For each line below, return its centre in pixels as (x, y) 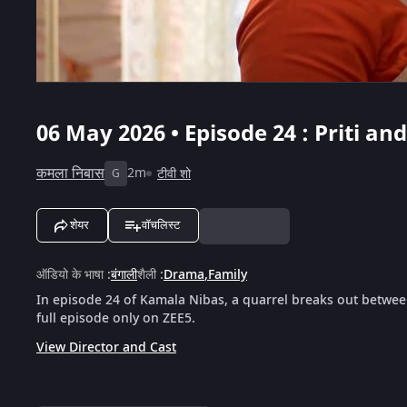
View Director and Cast (106, 347)
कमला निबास (70, 173)
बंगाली (124, 274)
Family (228, 274)
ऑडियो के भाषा (70, 274)
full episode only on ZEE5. (116, 318)
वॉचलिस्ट (161, 224)
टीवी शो (174, 174)
